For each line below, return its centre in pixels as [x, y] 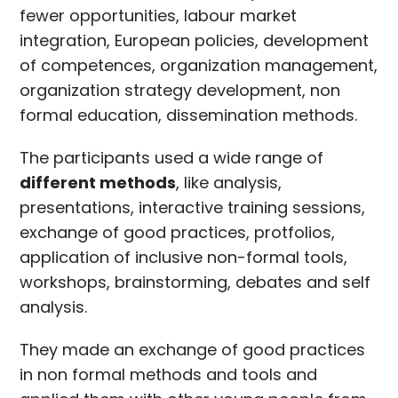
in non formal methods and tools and [169, 374]
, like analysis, [229, 182]
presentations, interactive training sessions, [193, 207]
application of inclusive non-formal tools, [184, 257]
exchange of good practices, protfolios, [178, 232]
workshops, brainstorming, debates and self [195, 282]
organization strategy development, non [180, 90]
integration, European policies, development [195, 40]
